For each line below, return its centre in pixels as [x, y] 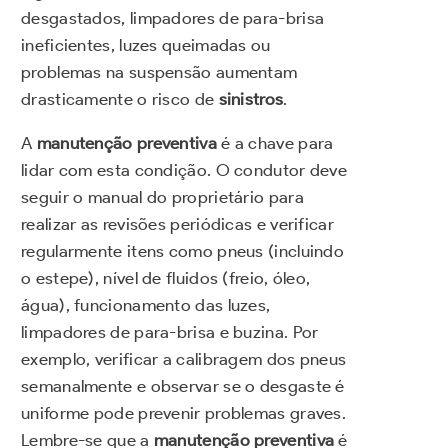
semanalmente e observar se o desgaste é [183, 386]
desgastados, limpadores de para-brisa [173, 18]
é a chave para [275, 143]
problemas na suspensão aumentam [159, 72]
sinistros [251, 99]
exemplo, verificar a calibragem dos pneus [184, 359]
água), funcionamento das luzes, [146, 305]
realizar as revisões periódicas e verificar [177, 224]
